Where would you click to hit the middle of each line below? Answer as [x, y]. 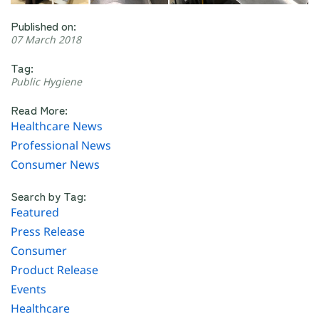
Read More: [39, 110]
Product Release [54, 270]
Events [28, 289]
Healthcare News [57, 126]
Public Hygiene [46, 82]
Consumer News [55, 164]
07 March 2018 [46, 40]
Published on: [43, 26]
